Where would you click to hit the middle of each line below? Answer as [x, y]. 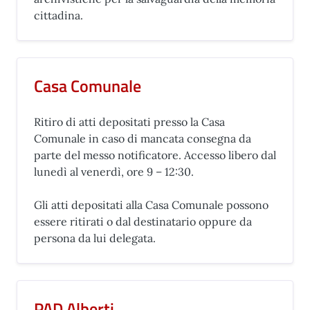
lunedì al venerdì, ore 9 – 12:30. [114, 172]
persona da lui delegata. [95, 238]
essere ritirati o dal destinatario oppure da [143, 221]
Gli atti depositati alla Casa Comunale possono [151, 205]
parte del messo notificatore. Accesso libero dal [155, 155]
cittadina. [58, 15]
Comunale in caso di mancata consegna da [143, 138]
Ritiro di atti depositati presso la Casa [129, 122]
